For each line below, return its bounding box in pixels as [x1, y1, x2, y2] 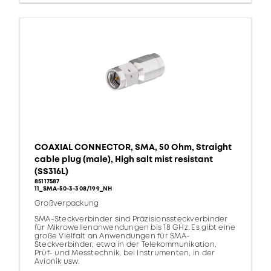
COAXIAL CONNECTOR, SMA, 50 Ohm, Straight [34, 142, 232, 154]
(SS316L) [34, 166, 68, 178]
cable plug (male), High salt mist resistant [34, 154, 213, 166]
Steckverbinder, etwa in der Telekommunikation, [34, 240, 217, 250]
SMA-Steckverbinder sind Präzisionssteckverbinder [34, 214, 228, 225]
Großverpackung [34, 198, 99, 209]
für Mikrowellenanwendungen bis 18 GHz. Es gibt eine [34, 223, 236, 233]
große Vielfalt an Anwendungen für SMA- [34, 231, 191, 242]
